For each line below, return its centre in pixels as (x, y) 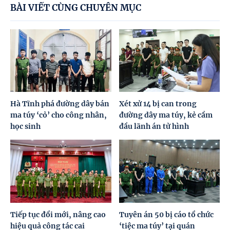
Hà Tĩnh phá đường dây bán (60, 104)
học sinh (25, 127)
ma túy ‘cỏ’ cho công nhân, (59, 115)
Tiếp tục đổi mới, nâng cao (58, 215)
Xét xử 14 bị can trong (158, 104)
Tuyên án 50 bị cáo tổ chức (166, 215)
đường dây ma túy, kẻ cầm (166, 115)
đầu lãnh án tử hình (154, 127)
